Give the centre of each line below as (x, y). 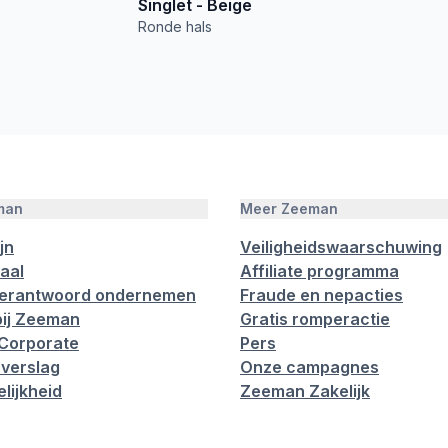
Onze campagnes (309, 367)
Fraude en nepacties (321, 295)
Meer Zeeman (289, 208)
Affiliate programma (319, 271)
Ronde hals (175, 26)
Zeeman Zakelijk (305, 391)
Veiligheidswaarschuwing (341, 247)
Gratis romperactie (315, 319)
